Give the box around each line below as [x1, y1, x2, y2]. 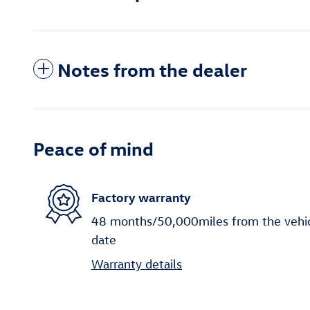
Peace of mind [33, 136, 154, 161]
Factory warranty [91, 188, 191, 205]
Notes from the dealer [57, 57, 247, 82]
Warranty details [91, 257, 182, 272]
